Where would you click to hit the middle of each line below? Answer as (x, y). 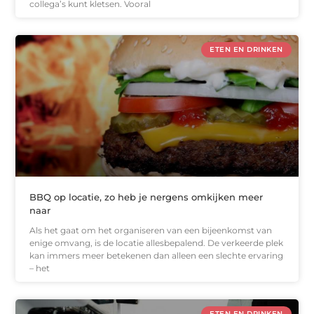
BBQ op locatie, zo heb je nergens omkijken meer (146, 197)
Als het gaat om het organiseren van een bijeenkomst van (151, 230)
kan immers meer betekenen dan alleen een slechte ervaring (157, 255)
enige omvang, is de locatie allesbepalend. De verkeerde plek (157, 243)
